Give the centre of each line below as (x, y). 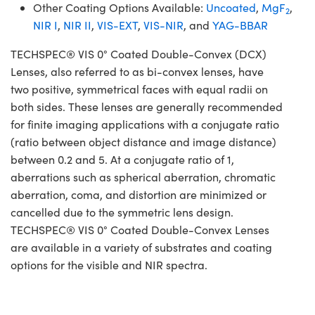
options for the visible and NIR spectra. (109, 264)
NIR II (77, 25)
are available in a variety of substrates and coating (141, 247)
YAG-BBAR (240, 25)
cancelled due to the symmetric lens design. (122, 212)
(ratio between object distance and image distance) (143, 141)
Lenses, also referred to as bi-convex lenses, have (137, 71)
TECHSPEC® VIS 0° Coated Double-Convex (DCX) (139, 53)
